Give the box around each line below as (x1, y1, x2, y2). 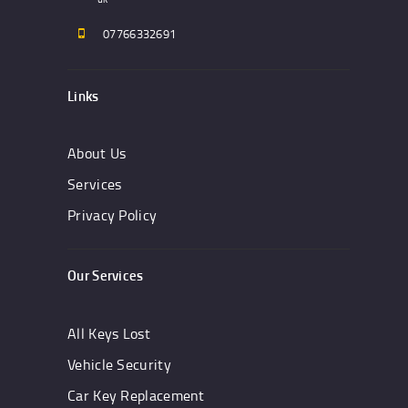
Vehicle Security (67, 353, 171, 374)
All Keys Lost (67, 322, 150, 343)
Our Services (67, 266, 144, 286)
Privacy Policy (67, 205, 158, 226)
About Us (67, 143, 127, 164)
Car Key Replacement (67, 384, 205, 405)
